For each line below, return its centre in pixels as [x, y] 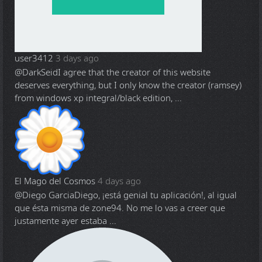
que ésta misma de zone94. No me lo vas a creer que [120, 208]
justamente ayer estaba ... [65, 221]
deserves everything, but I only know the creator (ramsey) [128, 85]
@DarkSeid [36, 72]
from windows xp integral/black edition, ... [98, 98]
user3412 [34, 58]
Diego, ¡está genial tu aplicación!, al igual [156, 195]
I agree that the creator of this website [134, 72]
